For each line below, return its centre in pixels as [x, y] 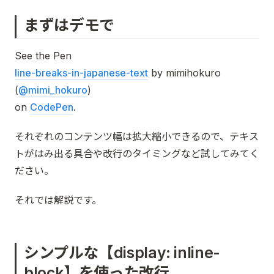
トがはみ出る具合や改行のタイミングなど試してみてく [137, 153]
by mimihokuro [184, 72]
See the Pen [43, 55]
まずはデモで [69, 25]
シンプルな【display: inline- [122, 252]
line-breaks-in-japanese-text [81, 72]
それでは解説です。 [58, 200]
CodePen [52, 107]
